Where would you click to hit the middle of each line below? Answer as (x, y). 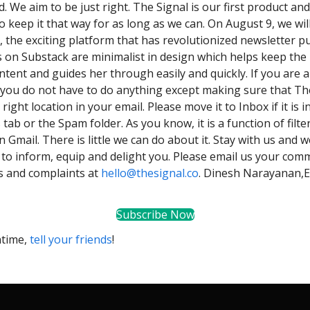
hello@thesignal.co (150, 173)
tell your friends (71, 239)
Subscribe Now (155, 215)
